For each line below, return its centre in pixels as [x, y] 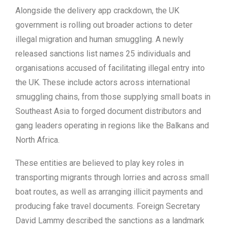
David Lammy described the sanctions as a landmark [110, 221]
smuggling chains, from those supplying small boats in [113, 97]
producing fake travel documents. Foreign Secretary [108, 206]
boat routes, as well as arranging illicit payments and [109, 192]
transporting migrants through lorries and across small [112, 178]
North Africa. [37, 140]
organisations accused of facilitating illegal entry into [110, 68]
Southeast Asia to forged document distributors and [108, 111]
